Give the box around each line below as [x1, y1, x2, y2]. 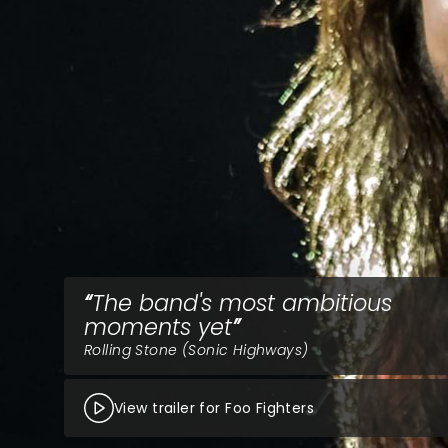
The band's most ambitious [92, 287, 392, 319]
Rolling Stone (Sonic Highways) [84, 340, 309, 360]
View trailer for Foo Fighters [114, 398, 315, 418]
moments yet [84, 311, 232, 343]
